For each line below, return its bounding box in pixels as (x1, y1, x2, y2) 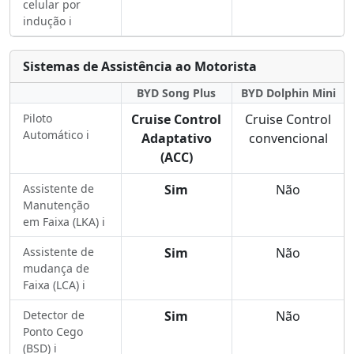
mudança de (23, 261, 89, 276)
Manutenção (23, 198, 89, 213)
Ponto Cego (23, 324, 83, 339)
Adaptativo (141, 130, 212, 147)
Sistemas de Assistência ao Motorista (23, 58, 257, 75)
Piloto (23, 111, 52, 126)
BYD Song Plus (137, 85, 217, 100)
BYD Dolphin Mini (240, 85, 336, 100)
